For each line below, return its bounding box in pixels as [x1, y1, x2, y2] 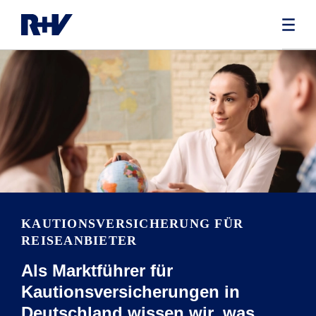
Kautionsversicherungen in [21, 282, 240, 301]
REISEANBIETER [21, 233, 138, 248]
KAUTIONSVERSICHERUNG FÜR [21, 217, 243, 231]
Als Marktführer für [21, 261, 173, 280]
